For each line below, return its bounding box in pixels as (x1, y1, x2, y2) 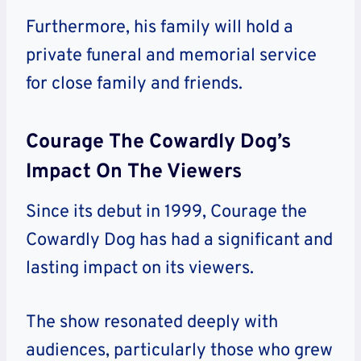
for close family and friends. (26, 73, 243, 95)
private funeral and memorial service (26, 44, 317, 67)
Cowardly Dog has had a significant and (26, 229, 333, 251)
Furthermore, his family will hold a (26, 16, 293, 39)
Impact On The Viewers (26, 160, 242, 186)
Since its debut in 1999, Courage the (26, 201, 307, 223)
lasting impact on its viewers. (26, 257, 254, 280)
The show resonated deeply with (26, 311, 278, 334)
